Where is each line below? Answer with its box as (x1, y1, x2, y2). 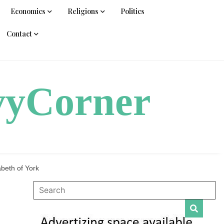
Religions (67, 6, 98, 16)
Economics (10, 6, 45, 16)
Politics (120, 6, 144, 16)
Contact (6, 29, 32, 38)
